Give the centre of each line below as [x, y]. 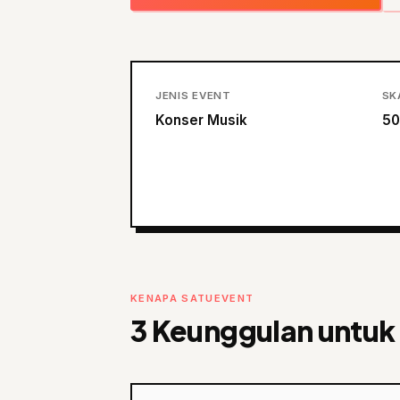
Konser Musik [201, 120]
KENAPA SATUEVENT [192, 298]
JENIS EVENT [193, 96]
